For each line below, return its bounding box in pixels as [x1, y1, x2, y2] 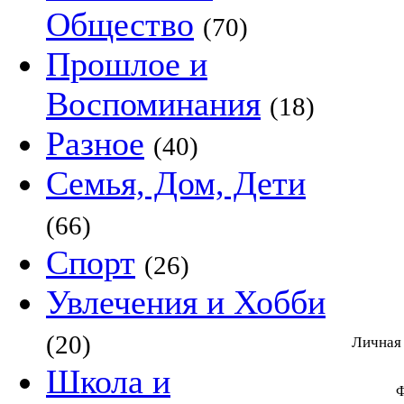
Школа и [46, 363, 170, 400]
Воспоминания [46, 85, 261, 123]
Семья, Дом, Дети [46, 164, 306, 202]
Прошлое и [46, 45, 207, 83]
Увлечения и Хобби [46, 283, 326, 321]
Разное [46, 124, 144, 162]
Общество [46, 5, 194, 43]
